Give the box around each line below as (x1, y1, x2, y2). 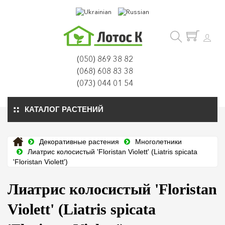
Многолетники (135, 137, 182, 146)
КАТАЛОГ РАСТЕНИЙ (25, 104, 103, 114)
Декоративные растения (39, 137, 119, 146)
